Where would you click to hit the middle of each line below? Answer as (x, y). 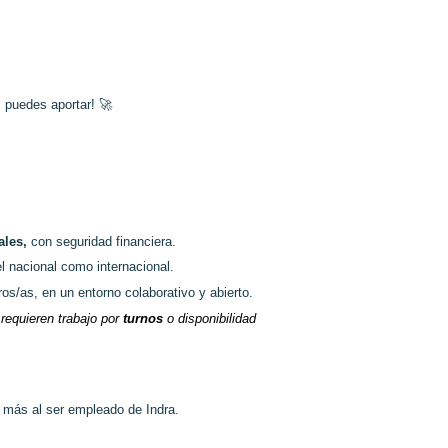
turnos (145, 318)
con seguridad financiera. (103, 241)
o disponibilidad (211, 318)
